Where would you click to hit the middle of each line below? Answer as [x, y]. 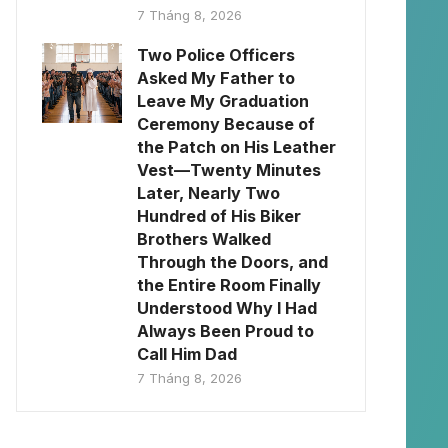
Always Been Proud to [225, 331]
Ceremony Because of [226, 124]
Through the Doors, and [232, 262]
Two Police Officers [216, 55]
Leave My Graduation [223, 101]
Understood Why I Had [227, 308]
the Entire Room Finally [229, 285]
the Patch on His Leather [236, 147]
